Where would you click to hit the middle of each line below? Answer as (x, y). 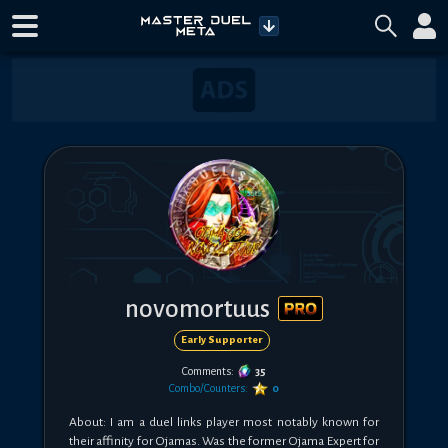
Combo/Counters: (209, 387)
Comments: (207, 370)
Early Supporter (222, 340)
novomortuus (197, 308)
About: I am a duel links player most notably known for (224, 421)
